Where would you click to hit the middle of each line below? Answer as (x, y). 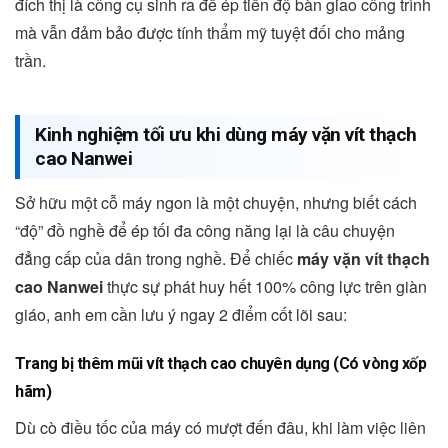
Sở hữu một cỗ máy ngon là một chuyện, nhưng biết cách (216, 202)
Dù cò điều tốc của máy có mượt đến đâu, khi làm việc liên (220, 427)
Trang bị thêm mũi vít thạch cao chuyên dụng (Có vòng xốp (220, 363)
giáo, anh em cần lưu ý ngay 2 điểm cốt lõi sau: (181, 314)
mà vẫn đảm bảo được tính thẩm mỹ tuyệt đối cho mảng (210, 33)
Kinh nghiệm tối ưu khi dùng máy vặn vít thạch (226, 135)
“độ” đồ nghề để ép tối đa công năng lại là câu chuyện (205, 230)
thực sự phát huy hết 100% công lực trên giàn (265, 286)
